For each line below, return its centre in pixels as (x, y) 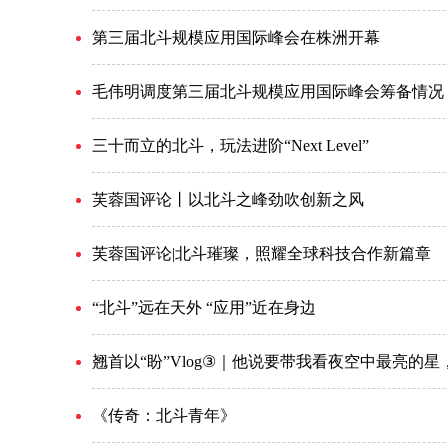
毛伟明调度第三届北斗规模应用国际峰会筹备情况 (268, 91)
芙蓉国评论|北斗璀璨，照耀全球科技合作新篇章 (261, 253)
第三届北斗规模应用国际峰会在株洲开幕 (236, 37)
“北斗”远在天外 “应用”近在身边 (204, 307)
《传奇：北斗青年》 (164, 415)
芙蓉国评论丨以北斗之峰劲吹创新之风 (228, 199)
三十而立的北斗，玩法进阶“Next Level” (230, 145)
